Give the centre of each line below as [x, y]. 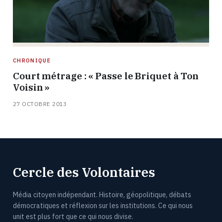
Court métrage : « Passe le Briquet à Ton [106, 76]
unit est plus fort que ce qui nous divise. [73, 216]
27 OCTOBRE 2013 [40, 104]
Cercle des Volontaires [84, 172]
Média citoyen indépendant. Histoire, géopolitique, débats [102, 194]
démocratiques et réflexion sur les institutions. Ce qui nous [103, 205]
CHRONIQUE [32, 60]
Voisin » [31, 87]
